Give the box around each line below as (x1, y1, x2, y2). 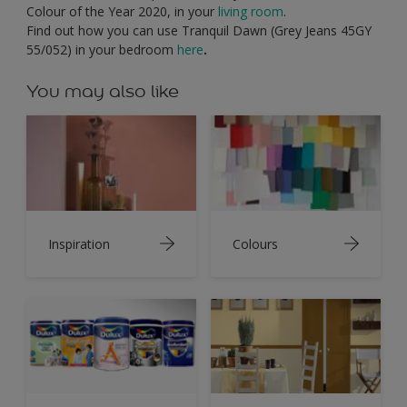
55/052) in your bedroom (26, 40, 177, 58)
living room (218, 2, 283, 20)
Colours (233, 234, 278, 253)
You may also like (26, 79, 179, 102)
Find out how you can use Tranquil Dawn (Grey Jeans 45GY (26, 21, 372, 39)
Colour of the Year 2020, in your (26, 2, 218, 20)
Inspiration (48, 234, 110, 253)
